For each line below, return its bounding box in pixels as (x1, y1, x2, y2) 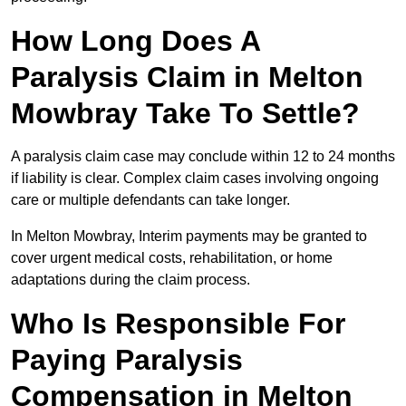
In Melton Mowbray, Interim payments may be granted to (11, 228, 367, 245)
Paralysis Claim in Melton (11, 61, 363, 94)
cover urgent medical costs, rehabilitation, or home (11, 250, 333, 266)
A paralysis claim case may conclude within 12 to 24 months (11, 149, 395, 165)
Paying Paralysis (11, 343, 243, 377)
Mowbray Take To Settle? (11, 97, 360, 130)
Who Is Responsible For (11, 307, 345, 341)
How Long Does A (11, 24, 260, 58)
